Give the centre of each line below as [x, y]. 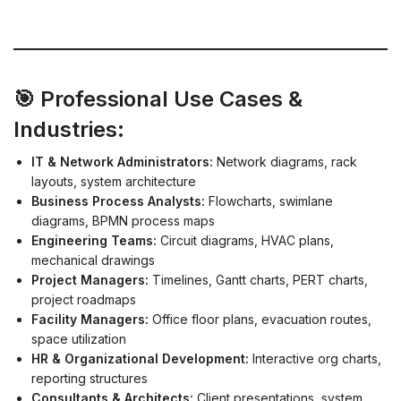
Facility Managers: [90, 320]
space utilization [79, 339]
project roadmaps [84, 300]
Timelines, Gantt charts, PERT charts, [258, 280]
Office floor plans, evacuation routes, [260, 320]
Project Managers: [90, 280]
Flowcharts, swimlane [269, 201]
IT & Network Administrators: [122, 162]
